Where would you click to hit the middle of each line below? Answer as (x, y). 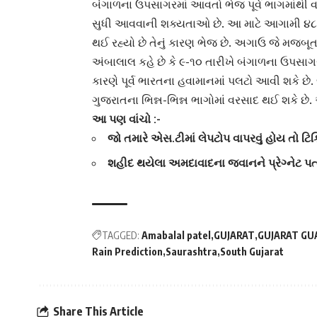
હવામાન (196, 81)
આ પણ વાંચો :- (126, 119)
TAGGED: (121, 236)
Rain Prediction (127, 252)
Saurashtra (191, 252)
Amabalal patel (176, 236)
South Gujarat (252, 252)
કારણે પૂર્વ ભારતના (135, 81)
